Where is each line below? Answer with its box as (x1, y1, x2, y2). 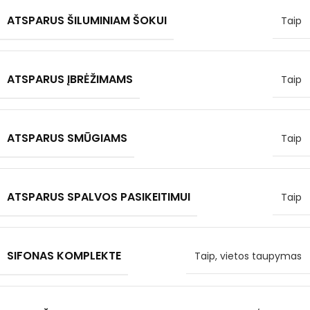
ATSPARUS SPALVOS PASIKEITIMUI (7, 189, 190, 205)
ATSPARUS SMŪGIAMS (7, 130, 127, 146)
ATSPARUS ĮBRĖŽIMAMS (7, 71, 133, 87)
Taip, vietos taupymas (194, 249, 302, 263)
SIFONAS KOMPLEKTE (7, 248, 121, 264)
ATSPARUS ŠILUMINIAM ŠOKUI (7, 12, 167, 28)
